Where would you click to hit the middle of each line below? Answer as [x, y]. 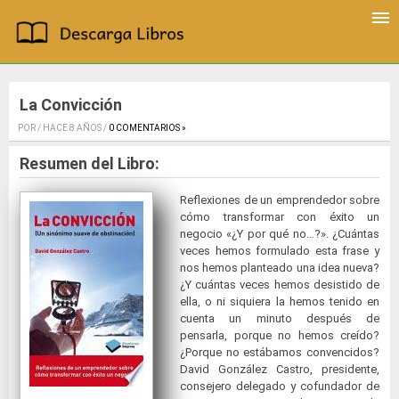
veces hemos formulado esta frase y [280, 251]
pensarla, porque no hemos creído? [280, 336]
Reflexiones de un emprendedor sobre [280, 200]
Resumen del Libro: [90, 164]
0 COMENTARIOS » [147, 128]
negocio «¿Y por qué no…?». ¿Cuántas [280, 234]
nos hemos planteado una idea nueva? [280, 268]
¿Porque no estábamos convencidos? [280, 353]
